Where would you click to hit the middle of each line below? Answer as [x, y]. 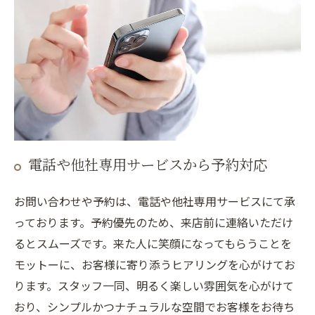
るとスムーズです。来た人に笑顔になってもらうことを [153, 243]
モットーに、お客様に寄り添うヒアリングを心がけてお [155, 264]
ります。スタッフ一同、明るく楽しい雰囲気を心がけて [154, 285]
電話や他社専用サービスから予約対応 [148, 165]
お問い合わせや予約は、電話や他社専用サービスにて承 [155, 201]
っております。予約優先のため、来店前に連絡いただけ [154, 222]
